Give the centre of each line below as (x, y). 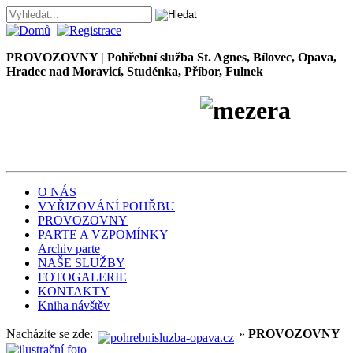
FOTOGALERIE (82, 277)
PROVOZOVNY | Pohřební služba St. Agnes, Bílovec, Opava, (171, 58)
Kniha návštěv (74, 306)
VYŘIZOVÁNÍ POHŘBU (106, 206)
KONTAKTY (74, 292)
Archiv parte (69, 249)
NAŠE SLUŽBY (82, 263)
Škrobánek (65, 139)
